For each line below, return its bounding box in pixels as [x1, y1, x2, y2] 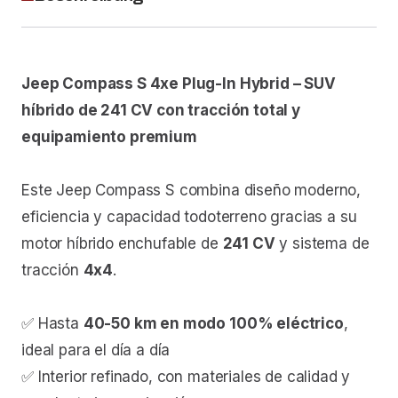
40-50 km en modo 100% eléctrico [83, 314, 344, 333]
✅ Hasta [21, 314, 84, 333]
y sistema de [275, 235, 370, 253]
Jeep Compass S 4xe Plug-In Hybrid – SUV [21, 75, 336, 93]
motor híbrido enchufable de [21, 235, 223, 253]
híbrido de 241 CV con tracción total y [21, 101, 300, 120]
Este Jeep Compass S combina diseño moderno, [21, 181, 362, 200]
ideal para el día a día [21, 341, 171, 360]
